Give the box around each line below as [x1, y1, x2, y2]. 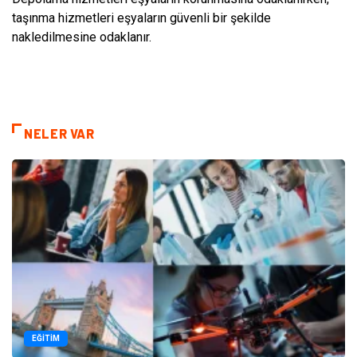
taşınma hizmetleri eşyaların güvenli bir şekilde [12, 10, 271, 25]
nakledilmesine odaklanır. [12, 29, 151, 45]
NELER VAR [24, 125, 95, 141]
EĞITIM [32, 334, 60, 343]
